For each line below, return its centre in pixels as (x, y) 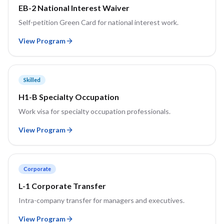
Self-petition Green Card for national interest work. (98, 22)
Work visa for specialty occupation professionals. (94, 111)
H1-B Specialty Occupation (69, 97)
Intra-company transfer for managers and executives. (101, 200)
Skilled (32, 80)
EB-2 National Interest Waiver (74, 8)
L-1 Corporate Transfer (62, 186)
